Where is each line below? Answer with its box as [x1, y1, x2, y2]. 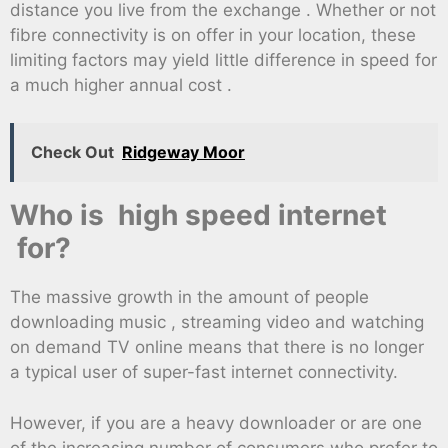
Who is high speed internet [10, 198, 387, 233]
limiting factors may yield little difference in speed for [10, 49, 437, 70]
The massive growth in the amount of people [10, 287, 369, 308]
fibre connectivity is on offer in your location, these [10, 24, 416, 45]
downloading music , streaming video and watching [10, 312, 424, 333]
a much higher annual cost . [10, 74, 232, 95]
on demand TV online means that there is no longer [10, 337, 424, 358]
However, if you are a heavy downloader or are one [10, 412, 422, 433]
